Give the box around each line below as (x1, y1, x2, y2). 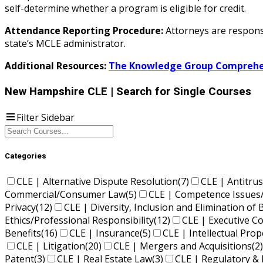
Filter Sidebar (16, 110, 75, 124)
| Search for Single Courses (110, 83, 251, 100)
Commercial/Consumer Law (5, 188, 126, 201)
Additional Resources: (5, 59, 109, 73)
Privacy (5, 201, 36, 214)
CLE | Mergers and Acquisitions (113, 240, 252, 253)
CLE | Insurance (69, 227, 140, 240)
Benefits (5, 227, 41, 240)
